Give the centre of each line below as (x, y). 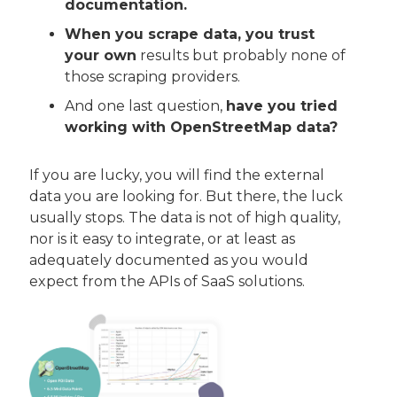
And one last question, (145, 106)
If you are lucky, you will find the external (179, 175)
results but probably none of (243, 56)
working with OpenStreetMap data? (201, 128)
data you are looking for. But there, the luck (188, 197)
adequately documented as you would (171, 261)
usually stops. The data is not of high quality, (187, 218)
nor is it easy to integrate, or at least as (164, 239)
